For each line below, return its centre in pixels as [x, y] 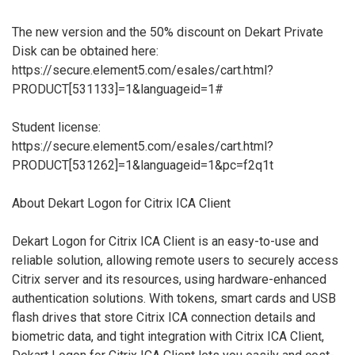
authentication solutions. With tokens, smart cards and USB [174, 298]
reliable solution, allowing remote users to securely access [175, 260]
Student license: [56, 127]
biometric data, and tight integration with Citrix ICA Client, [168, 336]
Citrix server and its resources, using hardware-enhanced [169, 279]
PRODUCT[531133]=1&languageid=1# [118, 89]
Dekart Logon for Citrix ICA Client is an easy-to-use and [165, 241]
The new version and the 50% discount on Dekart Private [168, 32]
